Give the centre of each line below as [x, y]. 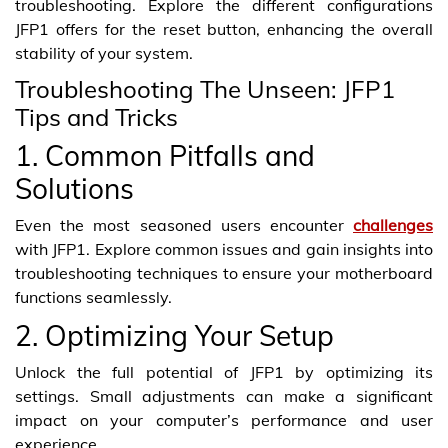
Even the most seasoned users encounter [184, 225]
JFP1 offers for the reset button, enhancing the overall [224, 29]
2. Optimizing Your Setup [174, 335]
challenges [393, 225]
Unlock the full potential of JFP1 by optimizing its [224, 372]
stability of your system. [104, 53]
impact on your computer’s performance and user [224, 420]
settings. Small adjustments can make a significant [224, 396]
